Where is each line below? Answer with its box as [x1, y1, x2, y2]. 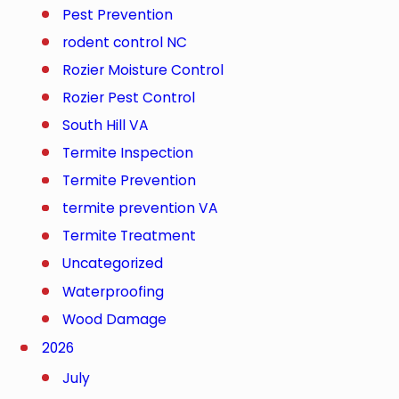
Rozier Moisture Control [62, 60, 224, 79]
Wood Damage [62, 309, 167, 329]
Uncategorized [62, 254, 164, 273]
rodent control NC [62, 32, 188, 52]
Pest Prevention [62, 4, 174, 24]
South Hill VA [62, 116, 150, 135]
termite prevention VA [62, 199, 219, 218]
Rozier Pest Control [62, 87, 196, 107]
